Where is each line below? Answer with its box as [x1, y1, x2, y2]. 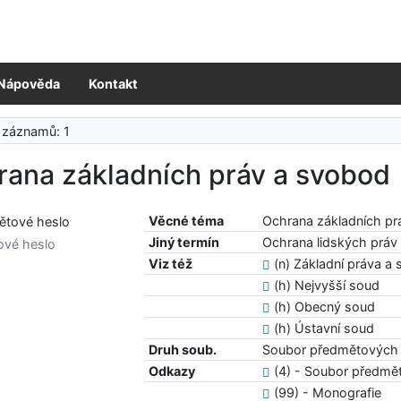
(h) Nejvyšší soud [270, 277, 380, 294]
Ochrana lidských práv [262, 235, 398, 251]
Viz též [149, 256, 193, 272]
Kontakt [89, 76, 138, 92]
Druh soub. [149, 342, 218, 358]
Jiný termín [149, 235, 220, 251]
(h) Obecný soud [270, 299, 376, 315]
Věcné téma [149, 213, 225, 229]
